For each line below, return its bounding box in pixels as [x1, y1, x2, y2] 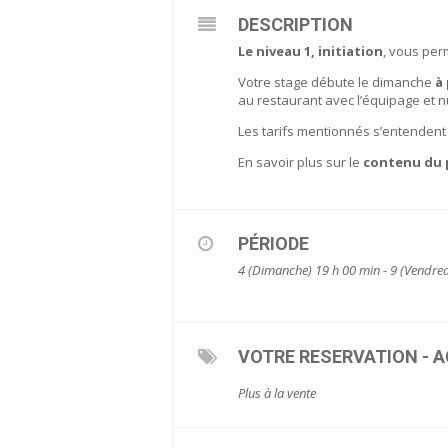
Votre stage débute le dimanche [238, 72, 435, 91]
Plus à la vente [238, 383, 316, 402]
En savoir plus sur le [238, 152, 363, 171]
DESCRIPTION [238, 13, 353, 35]
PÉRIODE [238, 232, 309, 254]
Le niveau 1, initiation [238, 41, 383, 60]
